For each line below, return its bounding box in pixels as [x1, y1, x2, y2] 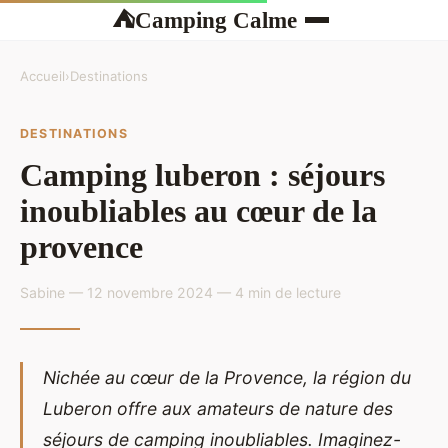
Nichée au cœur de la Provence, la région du [43, 366, 411, 388]
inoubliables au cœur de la [20, 192, 377, 229]
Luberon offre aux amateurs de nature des [43, 397, 393, 419]
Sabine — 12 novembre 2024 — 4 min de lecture [20, 283, 341, 301]
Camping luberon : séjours [20, 156, 385, 193]
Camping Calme [134, 6, 297, 33]
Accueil [20, 68, 65, 84]
